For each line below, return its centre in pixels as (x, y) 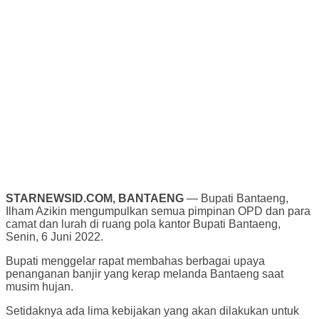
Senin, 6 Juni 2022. (54, 236)
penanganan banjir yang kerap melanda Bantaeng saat (145, 273)
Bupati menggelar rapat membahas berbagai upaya (135, 261)
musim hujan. (40, 286)
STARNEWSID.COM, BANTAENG (95, 198)
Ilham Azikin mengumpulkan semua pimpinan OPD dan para (158, 211)
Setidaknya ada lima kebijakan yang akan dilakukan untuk (152, 310)
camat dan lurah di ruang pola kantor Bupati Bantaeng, (143, 224)
